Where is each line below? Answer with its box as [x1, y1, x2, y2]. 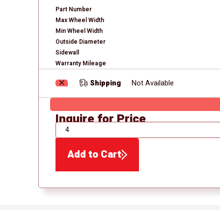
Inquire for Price [55, 110, 146, 128]
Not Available [131, 78, 174, 89]
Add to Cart [67, 147, 122, 163]
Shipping [87, 78, 121, 89]
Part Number [55, 5, 92, 14]
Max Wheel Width [55, 16, 104, 25]
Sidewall [55, 48, 79, 57]
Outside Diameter [55, 37, 106, 47]
